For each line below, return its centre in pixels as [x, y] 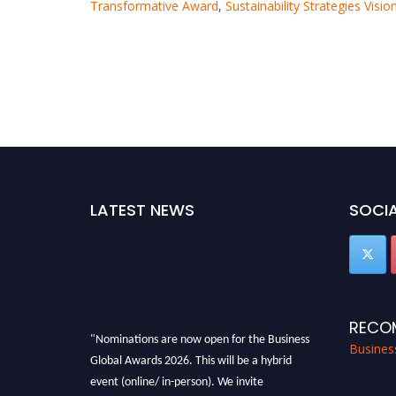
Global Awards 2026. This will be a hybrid [191, 355]
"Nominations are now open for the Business [200, 334]
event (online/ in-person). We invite [177, 377]
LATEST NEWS [142, 210]
